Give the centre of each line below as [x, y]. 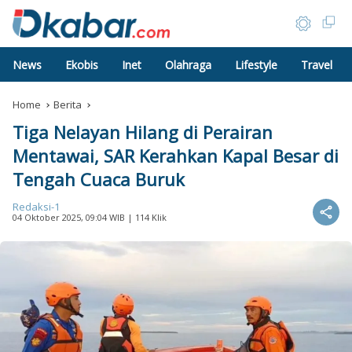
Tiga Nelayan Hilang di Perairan [143, 132]
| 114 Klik [146, 217]
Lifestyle [256, 64]
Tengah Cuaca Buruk [99, 179]
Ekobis [82, 64]
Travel [317, 64]
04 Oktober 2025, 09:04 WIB [69, 217]
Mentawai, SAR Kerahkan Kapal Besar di [176, 156]
